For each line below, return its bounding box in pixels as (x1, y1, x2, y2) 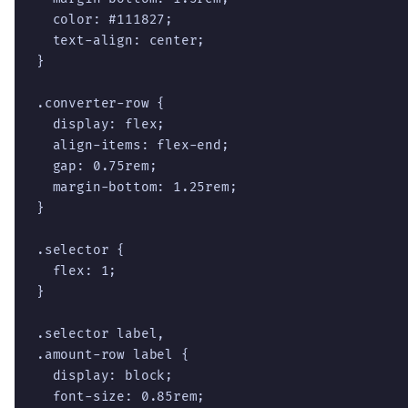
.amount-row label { (36, 346, 189, 362)
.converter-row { (36, 95, 166, 111)
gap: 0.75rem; (36, 158, 158, 174)
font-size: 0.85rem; (36, 388, 206, 404)
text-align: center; (36, 32, 206, 48)
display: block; (36, 367, 174, 383)
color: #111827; (36, 11, 174, 27)
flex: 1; (36, 262, 117, 279)
